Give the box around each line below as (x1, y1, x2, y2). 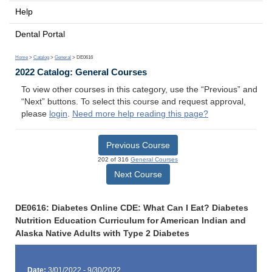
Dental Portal (15, 29, 65, 39)
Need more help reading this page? (72, 109, 208, 119)
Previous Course (106, 140, 170, 150)
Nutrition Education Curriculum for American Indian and (15, 216, 246, 225)
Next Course (114, 169, 162, 179)
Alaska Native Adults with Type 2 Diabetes (15, 228, 189, 238)
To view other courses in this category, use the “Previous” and (21, 85, 257, 95)
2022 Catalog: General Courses (15, 67, 147, 78)
